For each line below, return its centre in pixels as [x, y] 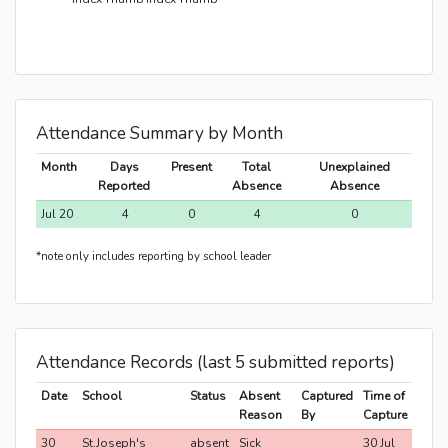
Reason [260, 415]
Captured [326, 396]
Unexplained [354, 167]
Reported [124, 186]
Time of [383, 396]
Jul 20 [56, 214]
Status [207, 396]
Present [191, 167]
